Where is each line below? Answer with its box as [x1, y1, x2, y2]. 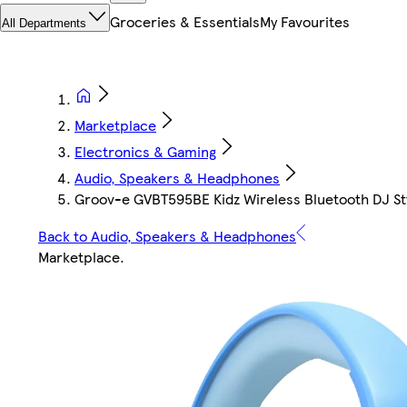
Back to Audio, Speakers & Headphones [38, 225, 296, 247]
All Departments [2, 16, 86, 31]
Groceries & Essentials [110, 11, 260, 33]
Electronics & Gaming [74, 141, 216, 163]
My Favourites [260, 11, 350, 33]
